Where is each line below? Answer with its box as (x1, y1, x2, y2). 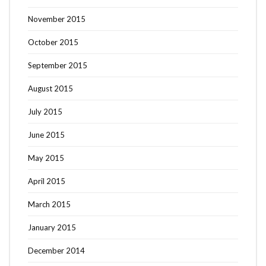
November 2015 (28, 14, 85, 24)
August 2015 (28, 83, 73, 93)
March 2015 (28, 199, 71, 209)
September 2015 (28, 60, 87, 70)
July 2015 (28, 106, 62, 116)
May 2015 (28, 153, 64, 163)
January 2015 (28, 222, 76, 232)
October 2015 (28, 37, 78, 47)
